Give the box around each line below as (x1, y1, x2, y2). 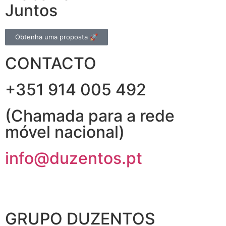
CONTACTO (5, 53, 96, 74)
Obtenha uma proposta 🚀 (15, 33, 98, 41)
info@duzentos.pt (5, 148, 142, 168)
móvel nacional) (5, 122, 125, 142)
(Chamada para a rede (5, 106, 175, 126)
